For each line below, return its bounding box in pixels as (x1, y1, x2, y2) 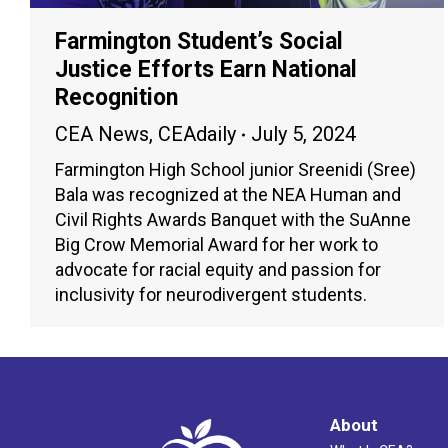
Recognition (55, 84, 178, 112)
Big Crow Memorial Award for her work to (55, 234, 378, 256)
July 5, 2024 (251, 122, 356, 147)
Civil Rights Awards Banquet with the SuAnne (55, 209, 411, 231)
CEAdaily (158, 122, 236, 147)
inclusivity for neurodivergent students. (55, 284, 367, 306)
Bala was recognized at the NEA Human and (55, 184, 401, 206)
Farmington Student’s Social (55, 28, 343, 56)
